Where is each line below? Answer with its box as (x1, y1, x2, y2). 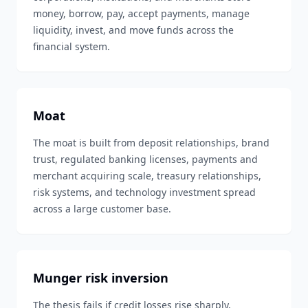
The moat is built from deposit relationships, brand (33, 136, 269, 149)
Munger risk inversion (33, 269, 168, 286)
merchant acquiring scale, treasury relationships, (33, 169, 261, 182)
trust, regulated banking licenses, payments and (33, 153, 258, 166)
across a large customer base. (33, 202, 171, 215)
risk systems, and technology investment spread (33, 186, 256, 199)
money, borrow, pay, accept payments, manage (33, 7, 250, 20)
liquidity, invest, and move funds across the (33, 23, 234, 36)
